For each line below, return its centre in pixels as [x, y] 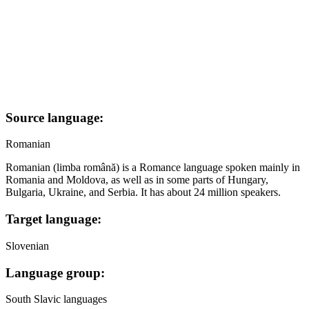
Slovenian [27, 246]
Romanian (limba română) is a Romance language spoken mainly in [153, 168]
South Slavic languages [56, 299]
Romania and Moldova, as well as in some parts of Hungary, [137, 180]
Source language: [54, 117]
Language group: [55, 272]
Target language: [53, 219]
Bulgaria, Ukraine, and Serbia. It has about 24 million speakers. [143, 192]
